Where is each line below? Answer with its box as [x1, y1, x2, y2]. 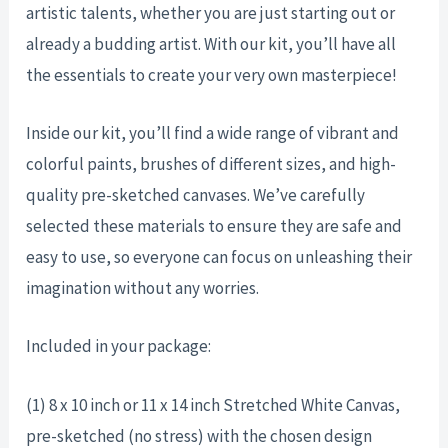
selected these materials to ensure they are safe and [26, 215, 403, 238]
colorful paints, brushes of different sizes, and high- [26, 153, 397, 176]
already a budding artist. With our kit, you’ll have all [26, 32, 397, 55]
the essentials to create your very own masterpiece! [26, 63, 398, 86]
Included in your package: [26, 335, 215, 358]
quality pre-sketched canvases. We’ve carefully [26, 184, 366, 207]
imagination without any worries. [26, 277, 260, 300]
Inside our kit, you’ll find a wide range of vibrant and [26, 122, 400, 145]
